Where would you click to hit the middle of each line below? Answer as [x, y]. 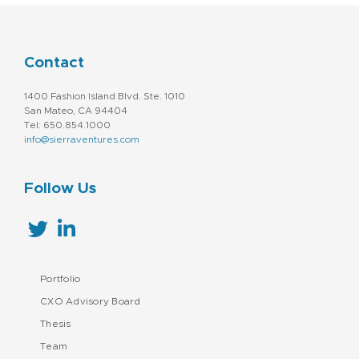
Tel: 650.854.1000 [67, 125]
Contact [54, 63]
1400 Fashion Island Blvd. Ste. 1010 [105, 96]
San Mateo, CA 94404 [76, 110]
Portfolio [61, 278]
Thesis [56, 323]
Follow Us [60, 188]
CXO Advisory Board [91, 301]
